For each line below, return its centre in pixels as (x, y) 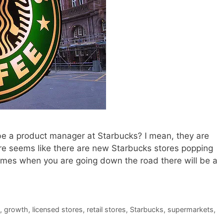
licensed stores (57, 209)
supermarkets (190, 209)
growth (16, 209)
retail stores (106, 209)
